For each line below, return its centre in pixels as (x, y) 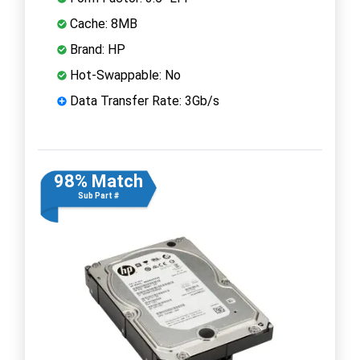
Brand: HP (96, 49)
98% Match (98, 181)
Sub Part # (98, 195)
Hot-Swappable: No (124, 75)
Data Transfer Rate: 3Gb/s (143, 100)
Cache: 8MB (102, 23)
